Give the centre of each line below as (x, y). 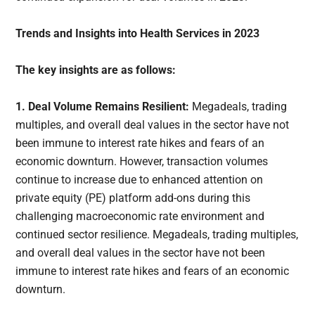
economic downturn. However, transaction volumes (142, 162)
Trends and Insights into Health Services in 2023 (138, 34)
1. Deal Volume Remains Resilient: (104, 107)
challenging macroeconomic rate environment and (140, 217)
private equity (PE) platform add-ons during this (133, 198)
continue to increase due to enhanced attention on (140, 180)
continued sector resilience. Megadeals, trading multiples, (157, 235)
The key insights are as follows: (96, 70)
